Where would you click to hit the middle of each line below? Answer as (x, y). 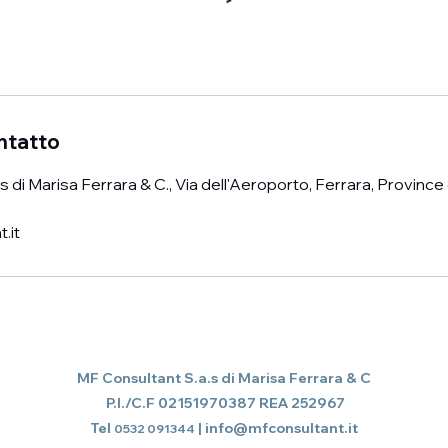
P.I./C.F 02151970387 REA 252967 (223, 403)
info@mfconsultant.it (281, 428)
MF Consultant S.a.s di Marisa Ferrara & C (223, 378)
